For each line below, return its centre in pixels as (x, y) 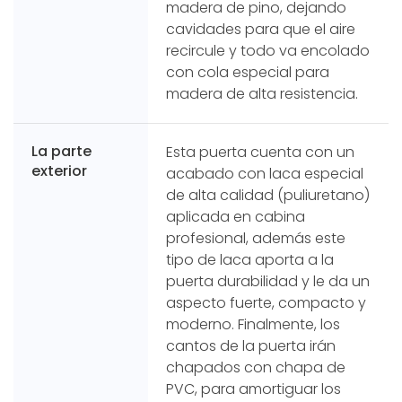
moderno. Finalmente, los (253, 324)
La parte (61, 151)
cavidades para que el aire (261, 29)
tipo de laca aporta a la (250, 259)
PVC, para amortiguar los (253, 389)
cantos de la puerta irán (251, 345)
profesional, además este (256, 238)
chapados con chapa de (256, 367)
